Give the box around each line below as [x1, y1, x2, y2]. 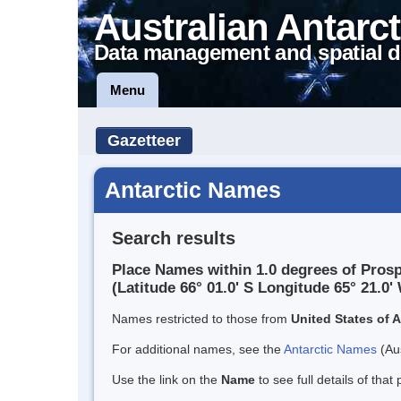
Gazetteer [107, 132, 181, 149]
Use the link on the [112, 372, 221, 388]
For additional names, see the [112, 342, 284, 357]
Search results [112, 227, 235, 248]
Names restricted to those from [112, 311, 291, 327]
